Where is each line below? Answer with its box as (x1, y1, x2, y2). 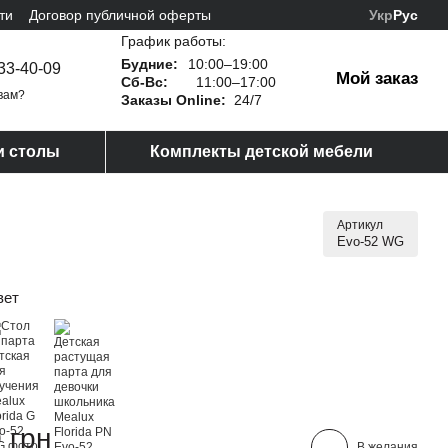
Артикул (337, 218, 383, 232)
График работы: (121, 32, 226, 49)
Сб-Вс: (121, 73, 168, 90)
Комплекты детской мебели (150, 143, 373, 160)
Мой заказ (336, 69, 418, 88)
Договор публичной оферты (29, 6, 211, 23)
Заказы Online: (121, 91, 226, 108)
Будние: (121, 55, 178, 72)
